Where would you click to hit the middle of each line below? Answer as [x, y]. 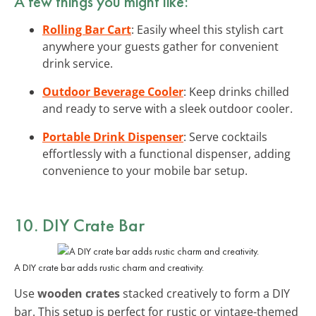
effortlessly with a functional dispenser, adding [166, 153]
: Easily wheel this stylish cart [207, 29]
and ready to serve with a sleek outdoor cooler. [168, 108]
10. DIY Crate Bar [79, 225]
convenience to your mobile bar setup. [145, 170]
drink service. [78, 63]
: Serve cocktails [225, 136]
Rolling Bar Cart [87, 29]
